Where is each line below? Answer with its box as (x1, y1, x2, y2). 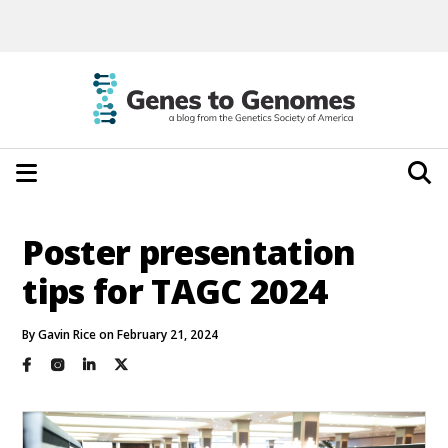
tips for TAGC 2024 (22, 267, 328, 314)
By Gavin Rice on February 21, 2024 (22, 325, 219, 343)
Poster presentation (22, 228, 356, 275)
